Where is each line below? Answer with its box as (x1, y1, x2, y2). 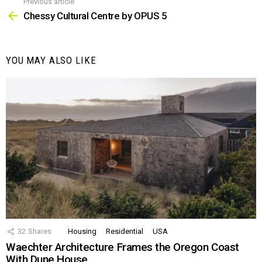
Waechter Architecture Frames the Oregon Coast (6, 240, 239, 254)
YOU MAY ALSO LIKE (6, 54, 96, 67)
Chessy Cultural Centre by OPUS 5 (23, 10, 167, 22)
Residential (106, 227, 143, 236)
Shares (28, 227, 51, 236)
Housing (68, 227, 96, 236)
